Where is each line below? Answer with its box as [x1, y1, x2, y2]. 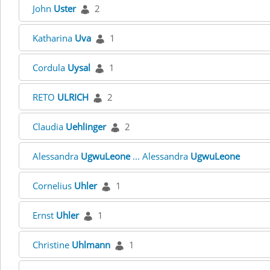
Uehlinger [66, 121, 106, 133]
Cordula [33, 61, 67, 74]
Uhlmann [72, 239, 110, 251]
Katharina [33, 32, 75, 44]
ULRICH [57, 91, 89, 103]
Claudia [33, 121, 66, 133]
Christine [33, 239, 72, 251]
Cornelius [33, 180, 74, 192]
